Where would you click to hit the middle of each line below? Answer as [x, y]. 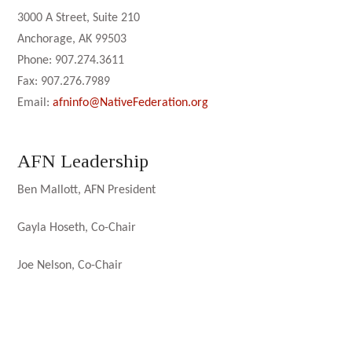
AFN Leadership [83, 161]
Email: [35, 103]
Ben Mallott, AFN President [87, 190]
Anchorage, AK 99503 [72, 39]
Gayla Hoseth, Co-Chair [77, 227]
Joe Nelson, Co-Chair [70, 265]
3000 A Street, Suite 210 [79, 18]
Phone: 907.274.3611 [71, 60]
